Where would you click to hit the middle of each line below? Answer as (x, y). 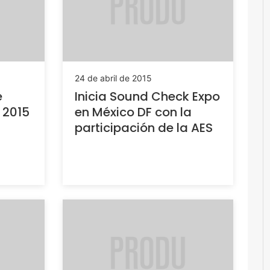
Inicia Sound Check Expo (147, 97)
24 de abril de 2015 (113, 78)
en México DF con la (133, 112)
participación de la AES (143, 128)
